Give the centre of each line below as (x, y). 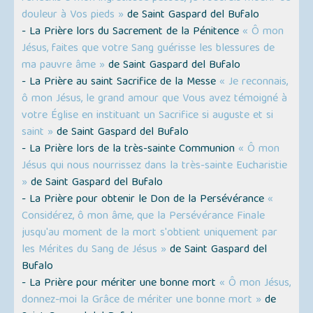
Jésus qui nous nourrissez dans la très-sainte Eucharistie (155, 167)
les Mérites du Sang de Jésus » (94, 250)
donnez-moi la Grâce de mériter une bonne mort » (142, 301)
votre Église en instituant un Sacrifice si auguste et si (148, 116)
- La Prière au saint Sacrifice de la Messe (121, 83)
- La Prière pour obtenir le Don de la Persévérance (145, 200)
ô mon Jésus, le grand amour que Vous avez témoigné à (155, 100)
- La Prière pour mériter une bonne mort (121, 284)
